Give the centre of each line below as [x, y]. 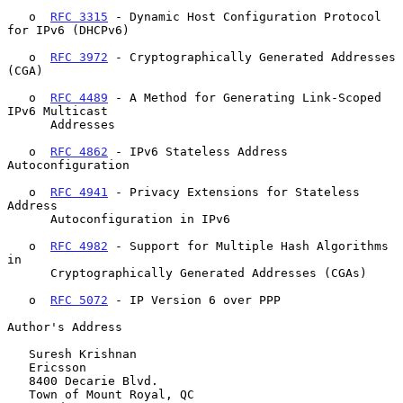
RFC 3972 [79, 57]
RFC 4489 [79, 97]
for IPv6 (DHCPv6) [68, 30]
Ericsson [18, 367]
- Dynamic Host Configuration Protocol [245, 16]
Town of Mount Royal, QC [18, 394]
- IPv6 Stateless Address [198, 151]
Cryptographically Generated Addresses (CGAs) [29, 273]
